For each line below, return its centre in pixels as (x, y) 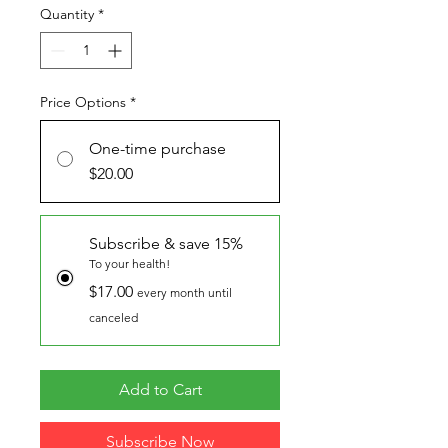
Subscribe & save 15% (166, 243)
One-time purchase (157, 148)
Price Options (83, 102)
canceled (113, 317)
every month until (184, 292)
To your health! (129, 263)
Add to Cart (160, 389)
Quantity (67, 14)
